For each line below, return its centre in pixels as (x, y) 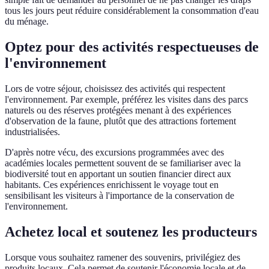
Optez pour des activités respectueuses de (132, 47)
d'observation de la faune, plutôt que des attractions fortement (120, 121)
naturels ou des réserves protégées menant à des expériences (118, 110)
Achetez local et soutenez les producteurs (131, 231)
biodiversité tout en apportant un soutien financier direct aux (118, 174)
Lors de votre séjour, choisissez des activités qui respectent (115, 89)
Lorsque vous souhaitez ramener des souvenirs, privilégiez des (122, 257)
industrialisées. (32, 132)
